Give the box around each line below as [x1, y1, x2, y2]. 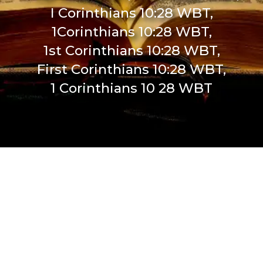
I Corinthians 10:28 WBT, [50, 5, 213, 21]
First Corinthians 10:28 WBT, [37, 61, 226, 77]
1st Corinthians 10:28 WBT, [43, 42, 220, 59]
